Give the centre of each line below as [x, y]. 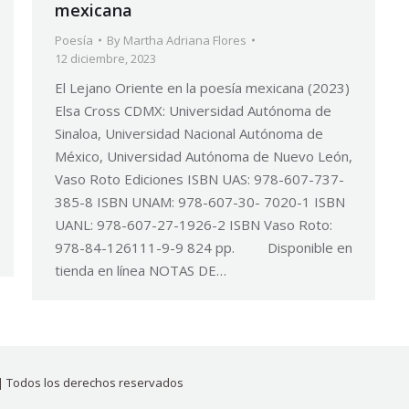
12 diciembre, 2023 [105, 58]
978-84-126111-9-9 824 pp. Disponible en [204, 247]
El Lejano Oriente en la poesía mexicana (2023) [202, 88]
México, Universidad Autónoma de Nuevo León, [204, 156]
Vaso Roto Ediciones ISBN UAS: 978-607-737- [199, 179]
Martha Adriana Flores [185, 40]
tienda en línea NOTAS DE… [141, 270]
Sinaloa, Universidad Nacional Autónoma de [189, 133]
